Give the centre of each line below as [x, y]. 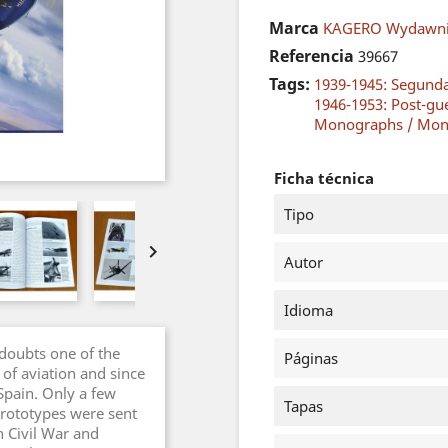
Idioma [308, 310]
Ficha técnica [324, 178]
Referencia [311, 56]
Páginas [311, 358]
